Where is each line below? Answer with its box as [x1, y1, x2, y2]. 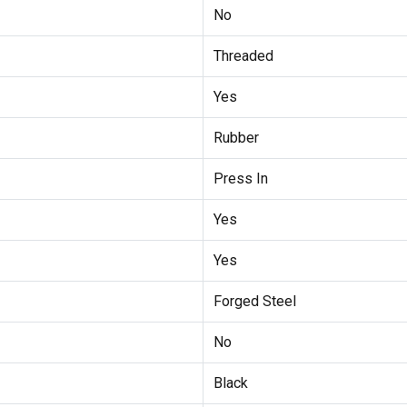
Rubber [213, 129, 259, 147]
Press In [213, 170, 268, 188]
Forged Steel [213, 293, 296, 311]
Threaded [213, 47, 273, 65]
